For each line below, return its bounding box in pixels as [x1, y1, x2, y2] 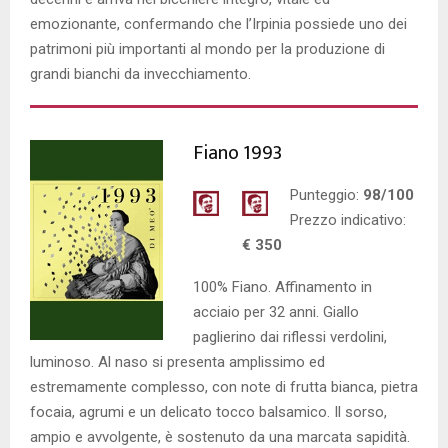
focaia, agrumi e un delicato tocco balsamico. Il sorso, [30, 402, 387, 421]
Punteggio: [290, 185, 363, 204]
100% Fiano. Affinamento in [193, 277, 372, 296]
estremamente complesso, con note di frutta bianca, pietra [30, 377, 418, 396]
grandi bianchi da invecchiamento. [30, 64, 251, 83]
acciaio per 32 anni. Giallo [193, 302, 359, 321]
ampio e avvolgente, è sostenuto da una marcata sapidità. [30, 427, 410, 446]
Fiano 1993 [193, 135, 282, 170]
